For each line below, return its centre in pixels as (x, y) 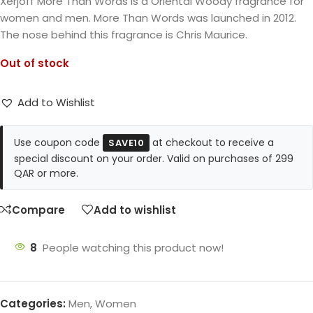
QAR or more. (46, 174)
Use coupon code (58, 143)
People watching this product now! (133, 248)
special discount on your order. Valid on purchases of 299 (154, 159)
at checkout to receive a (212, 143)
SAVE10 (126, 143)
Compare (38, 210)
